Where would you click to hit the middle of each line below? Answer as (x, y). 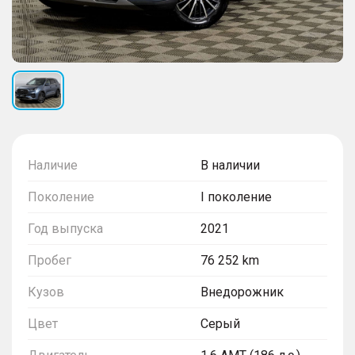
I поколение (236, 197)
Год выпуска (65, 228)
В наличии (230, 165)
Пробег (50, 260)
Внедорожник (242, 292)
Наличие (53, 165)
